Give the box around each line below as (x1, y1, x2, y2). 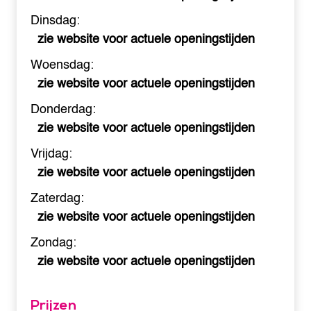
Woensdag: (31, 55, 94, 76)
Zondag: (31, 233, 76, 253)
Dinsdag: (31, 10, 80, 31)
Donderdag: (31, 99, 96, 120)
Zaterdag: (31, 188, 84, 209)
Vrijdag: (31, 144, 72, 165)
